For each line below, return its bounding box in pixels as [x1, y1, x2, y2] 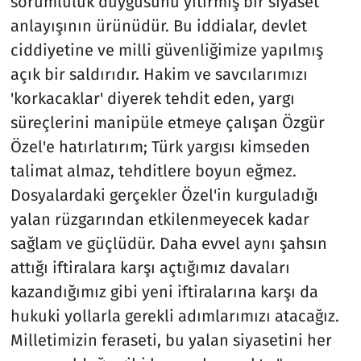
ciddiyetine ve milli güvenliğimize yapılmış [10, 39, 323, 60]
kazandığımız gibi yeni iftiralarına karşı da [10, 281, 318, 301]
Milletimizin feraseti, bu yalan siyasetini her [10, 330, 332, 350]
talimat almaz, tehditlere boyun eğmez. [10, 160, 297, 180]
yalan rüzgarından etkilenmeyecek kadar [10, 209, 309, 229]
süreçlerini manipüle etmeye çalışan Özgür [10, 112, 325, 132]
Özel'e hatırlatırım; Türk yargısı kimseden [10, 136, 310, 156]
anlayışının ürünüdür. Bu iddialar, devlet [10, 15, 307, 35]
